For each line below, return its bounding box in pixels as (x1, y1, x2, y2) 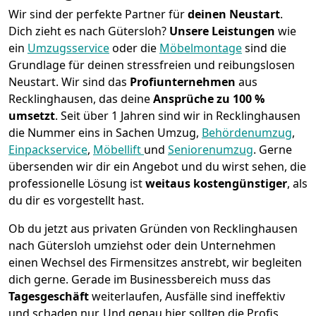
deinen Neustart (188, 6, 280, 23)
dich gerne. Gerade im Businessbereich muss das (8, 272, 271, 288)
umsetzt (8, 108, 55, 124)
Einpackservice (8, 142, 87, 158)
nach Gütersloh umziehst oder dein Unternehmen (8, 238, 276, 254)
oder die (109, 40, 159, 56)
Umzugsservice (28, 40, 109, 56)
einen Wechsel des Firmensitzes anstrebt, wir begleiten (8, 255, 302, 271)
